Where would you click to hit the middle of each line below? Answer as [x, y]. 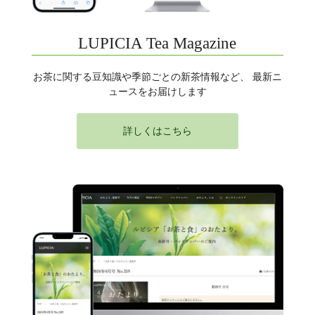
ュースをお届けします [157, 92]
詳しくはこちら [157, 131]
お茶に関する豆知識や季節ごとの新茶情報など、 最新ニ [157, 77]
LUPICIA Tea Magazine [157, 43]
